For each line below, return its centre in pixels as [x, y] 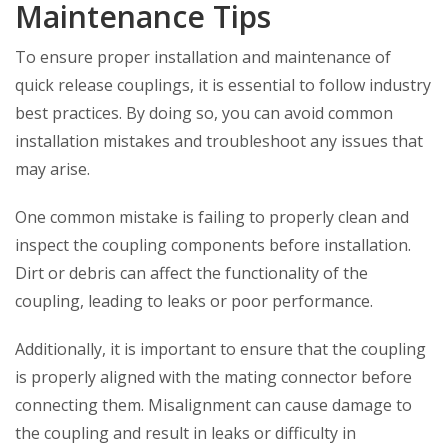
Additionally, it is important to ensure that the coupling [220, 349]
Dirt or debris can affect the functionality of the [191, 273]
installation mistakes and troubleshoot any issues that [219, 141]
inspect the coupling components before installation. [213, 245]
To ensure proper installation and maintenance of [203, 57]
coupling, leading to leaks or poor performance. [194, 301]
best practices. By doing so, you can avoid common [204, 113]
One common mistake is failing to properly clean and [212, 217]
